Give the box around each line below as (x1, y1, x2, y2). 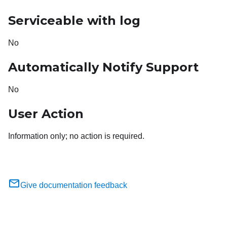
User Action (8, 106, 84, 121)
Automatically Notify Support (8, 59, 199, 74)
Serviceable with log (8, 13, 140, 28)
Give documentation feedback (20, 180, 127, 190)
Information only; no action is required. (8, 131, 144, 140)
